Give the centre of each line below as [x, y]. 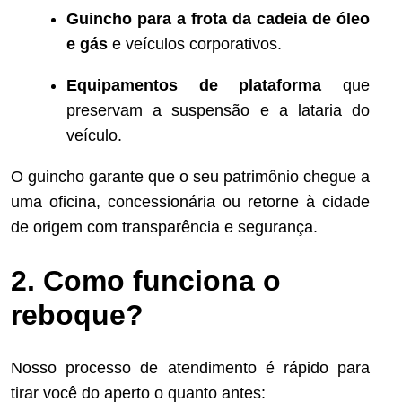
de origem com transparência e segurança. [164, 227]
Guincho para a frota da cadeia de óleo [218, 19]
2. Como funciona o [146, 280]
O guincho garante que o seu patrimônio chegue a [190, 177]
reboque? [77, 315]
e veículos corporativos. [195, 44]
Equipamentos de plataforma [194, 86]
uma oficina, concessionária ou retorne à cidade [190, 202]
